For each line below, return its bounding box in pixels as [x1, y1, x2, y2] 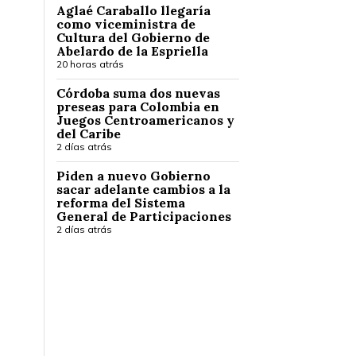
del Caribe [56, 126, 121, 141]
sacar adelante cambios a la [56, 181, 230, 197]
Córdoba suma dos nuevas [56, 85, 220, 101]
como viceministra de [56, 16, 195, 32]
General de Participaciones [56, 208, 231, 224]
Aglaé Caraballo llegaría [56, 2, 211, 18]
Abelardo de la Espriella [56, 43, 208, 59]
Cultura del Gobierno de [56, 29, 210, 45]
